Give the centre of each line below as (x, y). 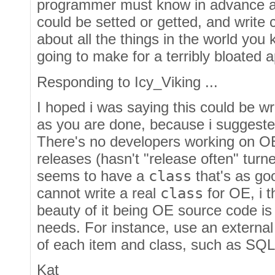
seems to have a (93, 176)
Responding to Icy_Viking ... (127, 82)
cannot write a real (99, 193)
